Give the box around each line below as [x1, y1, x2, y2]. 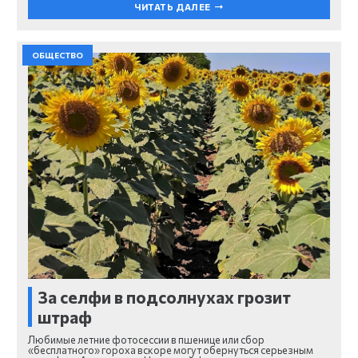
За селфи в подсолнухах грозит [38, 286, 291, 307]
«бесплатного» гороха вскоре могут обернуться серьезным [28, 343, 313, 356]
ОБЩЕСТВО [32, 50, 83, 60]
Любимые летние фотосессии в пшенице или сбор [28, 332, 265, 346]
